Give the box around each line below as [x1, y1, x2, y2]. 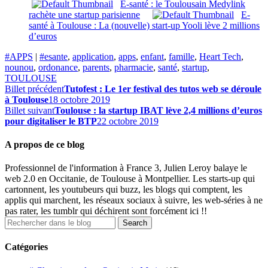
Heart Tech [199, 51, 241, 62]
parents [83, 62, 109, 72]
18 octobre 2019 [48, 94, 110, 105]
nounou [5, 62, 33, 72]
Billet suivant [5, 105, 54, 115]
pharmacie [114, 62, 153, 72]
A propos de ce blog [5, 139, 84, 150]
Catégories [5, 242, 48, 252]
